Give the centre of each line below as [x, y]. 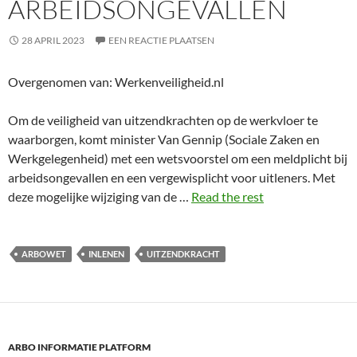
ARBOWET [44, 254]
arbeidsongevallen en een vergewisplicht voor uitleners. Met [172, 177]
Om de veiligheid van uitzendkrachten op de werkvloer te [163, 120]
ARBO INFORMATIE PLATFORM [79, 347]
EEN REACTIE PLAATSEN [161, 40]
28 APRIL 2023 [53, 40]
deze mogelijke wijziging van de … [100, 196]
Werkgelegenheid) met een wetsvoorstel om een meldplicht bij [178, 158]
